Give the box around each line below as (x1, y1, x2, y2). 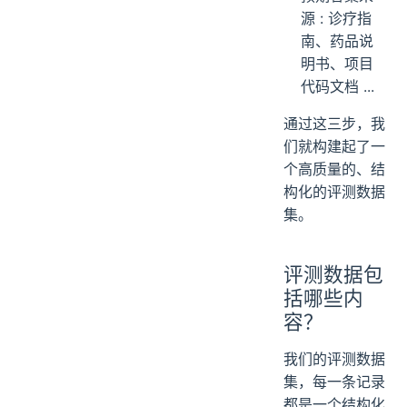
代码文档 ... (301, 76, 375, 95)
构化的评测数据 (283, 182, 385, 201)
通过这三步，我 (283, 114, 385, 133)
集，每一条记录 (283, 372, 385, 391)
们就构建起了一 (283, 136, 385, 155)
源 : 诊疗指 (301, 8, 372, 27)
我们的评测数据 (283, 349, 385, 368)
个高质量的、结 (283, 159, 385, 178)
